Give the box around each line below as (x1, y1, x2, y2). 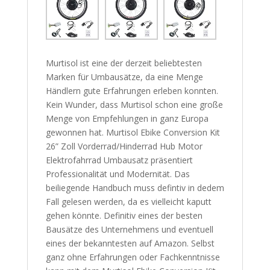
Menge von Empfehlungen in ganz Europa (45, 113, 209, 125)
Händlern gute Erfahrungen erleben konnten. (45, 85, 218, 97)
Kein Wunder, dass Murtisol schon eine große (45, 99, 223, 111)
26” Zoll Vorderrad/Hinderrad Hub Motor (45, 140, 202, 152)
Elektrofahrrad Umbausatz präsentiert (45, 154, 193, 166)
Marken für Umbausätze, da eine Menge (45, 71, 203, 83)
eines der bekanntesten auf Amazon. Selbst (45, 237, 215, 250)
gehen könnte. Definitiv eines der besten (45, 210, 202, 222)
